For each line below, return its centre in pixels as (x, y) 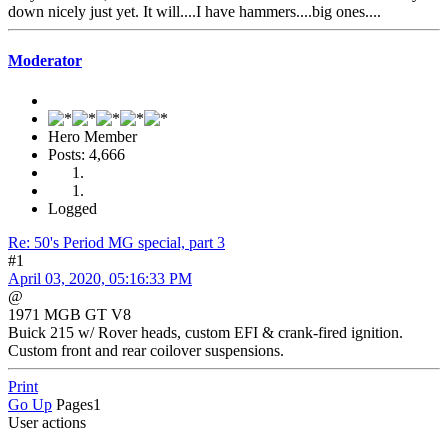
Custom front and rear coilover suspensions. (146, 350)
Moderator (45, 61)
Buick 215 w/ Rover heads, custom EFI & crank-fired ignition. (205, 332)
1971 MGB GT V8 (69, 314)
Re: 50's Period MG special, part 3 (116, 242)
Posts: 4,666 (86, 154)
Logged (72, 208)
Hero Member (92, 136)
